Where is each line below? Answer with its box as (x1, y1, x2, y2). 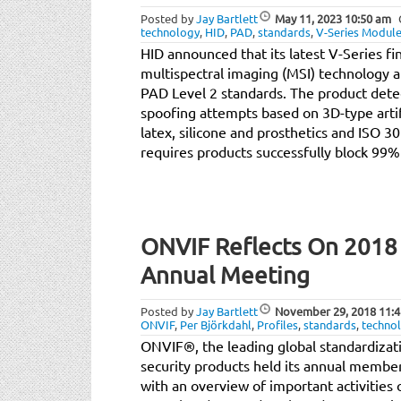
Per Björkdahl (180, 316, 252, 332)
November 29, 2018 (275, 303, 376, 319)
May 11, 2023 (275, 10, 342, 26)
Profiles (257, 316, 298, 332)
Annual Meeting (141, 260, 310, 289)
